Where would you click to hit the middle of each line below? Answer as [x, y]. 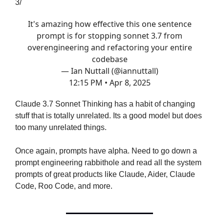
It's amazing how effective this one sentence [109, 24]
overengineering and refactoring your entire [109, 47]
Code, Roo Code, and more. [64, 186]
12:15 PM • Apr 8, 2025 [109, 82]
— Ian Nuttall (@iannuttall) [109, 71]
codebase [109, 59]
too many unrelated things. [61, 127]
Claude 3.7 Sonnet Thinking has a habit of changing [105, 104]
